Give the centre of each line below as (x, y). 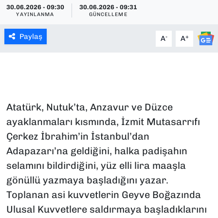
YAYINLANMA (35, 15)
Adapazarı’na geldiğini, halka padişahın (97, 151)
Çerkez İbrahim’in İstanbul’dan (78, 136)
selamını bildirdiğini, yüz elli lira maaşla (96, 166)
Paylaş (31, 37)
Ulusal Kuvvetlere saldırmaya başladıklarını (106, 209)
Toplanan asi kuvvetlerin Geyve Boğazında (103, 195)
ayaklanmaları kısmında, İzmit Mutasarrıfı (103, 122)
